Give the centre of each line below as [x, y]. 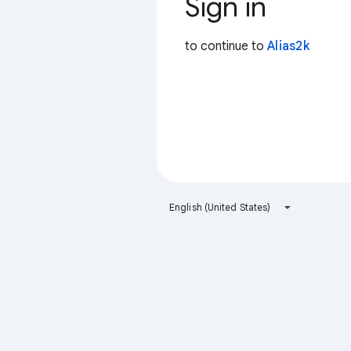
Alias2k [288, 46]
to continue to [226, 46]
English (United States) [220, 207]
